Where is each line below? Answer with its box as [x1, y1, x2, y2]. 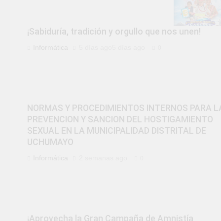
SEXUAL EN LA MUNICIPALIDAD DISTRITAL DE [27, 126, 206, 136]
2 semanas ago [79, 154, 127, 162]
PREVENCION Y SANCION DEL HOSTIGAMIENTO [27, 114, 213, 125]
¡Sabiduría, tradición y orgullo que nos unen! [27, 26, 201, 37]
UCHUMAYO [27, 137, 74, 147]
